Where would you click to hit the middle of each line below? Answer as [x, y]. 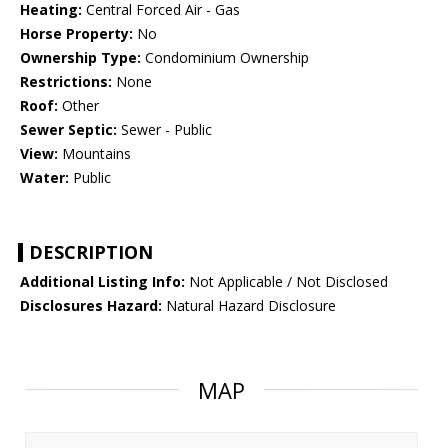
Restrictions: [66, 82]
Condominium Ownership [225, 58]
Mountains [94, 154]
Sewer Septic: [68, 130]
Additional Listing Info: [102, 282]
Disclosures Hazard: [91, 306]
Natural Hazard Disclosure [249, 306]
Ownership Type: [80, 58]
